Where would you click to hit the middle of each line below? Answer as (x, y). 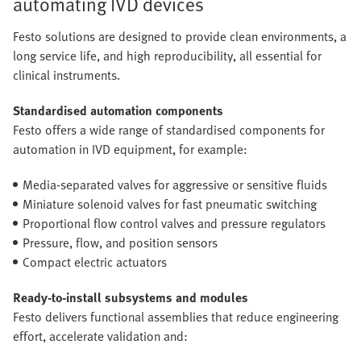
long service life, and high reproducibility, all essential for (167, 56)
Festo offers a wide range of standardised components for (169, 130)
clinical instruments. (66, 75)
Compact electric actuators (95, 262)
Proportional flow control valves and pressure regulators (174, 224)
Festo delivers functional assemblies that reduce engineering (176, 317)
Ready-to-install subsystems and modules (131, 298)
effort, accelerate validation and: (100, 336)
